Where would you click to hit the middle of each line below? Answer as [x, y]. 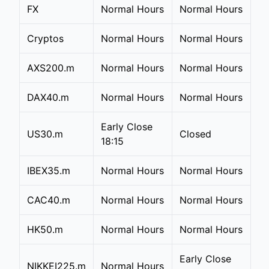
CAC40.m [49, 200]
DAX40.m [48, 97]
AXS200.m [51, 68]
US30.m [45, 134]
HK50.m [45, 229]
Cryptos [45, 38]
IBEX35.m [49, 171]
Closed [195, 134]
